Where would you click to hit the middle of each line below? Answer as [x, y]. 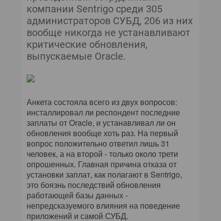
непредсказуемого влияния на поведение [103, 205]
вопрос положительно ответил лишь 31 [98, 143]
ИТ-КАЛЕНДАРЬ [191, 73]
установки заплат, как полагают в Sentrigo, [104, 174]
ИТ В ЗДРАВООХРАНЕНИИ [176, 26]
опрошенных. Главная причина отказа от [102, 164]
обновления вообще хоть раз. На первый [102, 133]
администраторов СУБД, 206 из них [110, 21]
